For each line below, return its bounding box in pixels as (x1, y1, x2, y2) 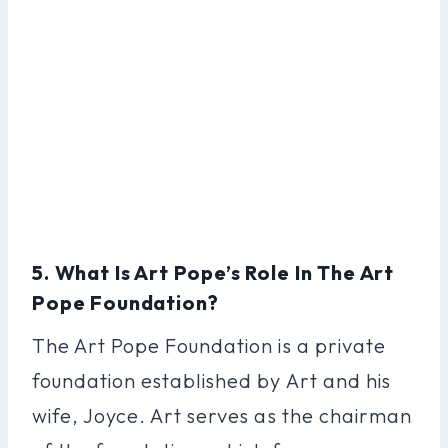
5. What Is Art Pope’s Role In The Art (32, 259, 395, 285)
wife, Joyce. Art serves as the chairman (32, 402, 412, 428)
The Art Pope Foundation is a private (32, 332, 386, 358)
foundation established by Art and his (32, 367, 391, 393)
